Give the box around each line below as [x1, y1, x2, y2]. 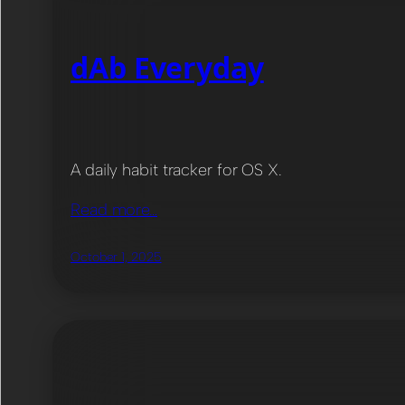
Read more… [71, 199, 157, 220]
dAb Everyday [71, 48, 264, 87]
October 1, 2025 [71, 249, 162, 265]
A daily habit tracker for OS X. [71, 159, 282, 180]
